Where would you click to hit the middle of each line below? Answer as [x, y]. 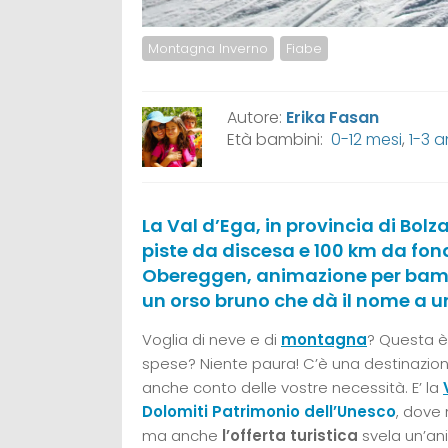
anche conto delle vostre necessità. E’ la [292, 387]
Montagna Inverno [208, 48]
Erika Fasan [332, 117]
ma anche [182, 435]
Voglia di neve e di [211, 339]
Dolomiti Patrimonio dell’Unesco [269, 411]
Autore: [256, 117]
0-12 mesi [366, 139]
